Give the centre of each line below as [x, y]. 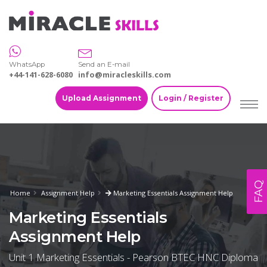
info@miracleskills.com [125, 75]
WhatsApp [27, 65]
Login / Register [191, 98]
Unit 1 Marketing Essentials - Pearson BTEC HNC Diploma [133, 257]
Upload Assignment [102, 98]
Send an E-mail [104, 65]
